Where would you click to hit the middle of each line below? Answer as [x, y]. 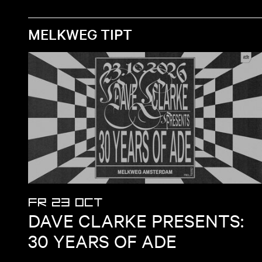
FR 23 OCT [65, 202]
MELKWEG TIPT [80, 34]
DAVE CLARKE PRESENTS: [136, 220]
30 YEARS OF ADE [102, 241]
